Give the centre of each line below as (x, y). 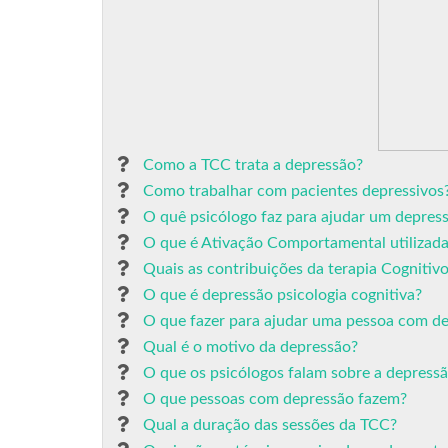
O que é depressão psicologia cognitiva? (282, 295)
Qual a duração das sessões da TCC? (270, 425)
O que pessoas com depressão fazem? (275, 399)
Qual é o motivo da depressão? (250, 347)
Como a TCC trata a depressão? (253, 165)
